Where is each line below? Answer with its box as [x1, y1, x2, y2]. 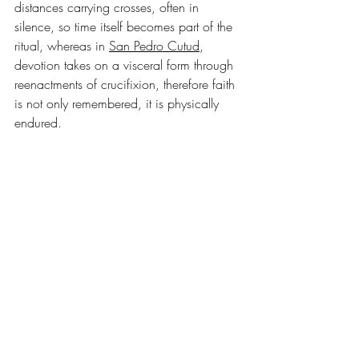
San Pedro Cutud [109, 36, 200, 54]
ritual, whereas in [14, 36, 109, 54]
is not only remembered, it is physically [14, 94, 223, 112]
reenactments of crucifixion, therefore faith [14, 75, 239, 93]
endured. [14, 113, 62, 131]
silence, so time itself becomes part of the [14, 17, 236, 35]
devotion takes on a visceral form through [14, 55, 237, 74]
